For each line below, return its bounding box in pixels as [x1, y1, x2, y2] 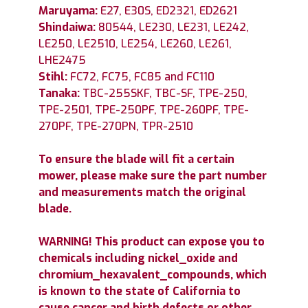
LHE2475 [38, 52, 86, 67]
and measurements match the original [38, 184, 246, 199]
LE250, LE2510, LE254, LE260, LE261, [38, 36, 232, 51]
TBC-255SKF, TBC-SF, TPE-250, [82, 85, 247, 100]
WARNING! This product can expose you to [38, 234, 265, 249]
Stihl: [38, 69, 70, 84]
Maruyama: [38, 3, 98, 18]
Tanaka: [38, 85, 82, 100]
